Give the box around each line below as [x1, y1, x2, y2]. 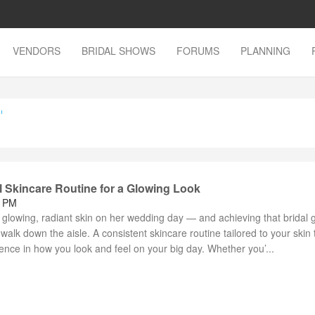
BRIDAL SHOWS [82, 44, 155, 58]
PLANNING [240, 44, 290, 58]
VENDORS [13, 44, 60, 58]
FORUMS [176, 44, 219, 58]
